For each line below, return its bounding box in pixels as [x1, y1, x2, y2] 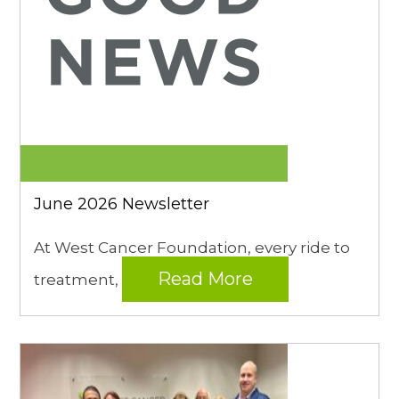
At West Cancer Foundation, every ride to [34, 238, 351, 256]
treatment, [34, 270, 123, 289]
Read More [158, 267, 254, 289]
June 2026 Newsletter [34, 193, 210, 214]
